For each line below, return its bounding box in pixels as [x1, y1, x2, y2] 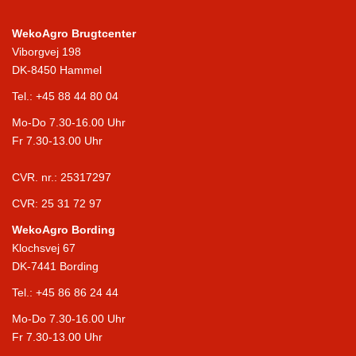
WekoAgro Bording [12, 223, 115, 237]
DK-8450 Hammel [12, 64, 102, 77]
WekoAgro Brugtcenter [12, 27, 136, 41]
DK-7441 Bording [12, 260, 99, 273]
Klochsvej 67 [12, 242, 75, 255]
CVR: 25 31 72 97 [12, 197, 102, 211]
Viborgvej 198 [12, 45, 81, 59]
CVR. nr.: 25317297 [12, 171, 111, 184]
